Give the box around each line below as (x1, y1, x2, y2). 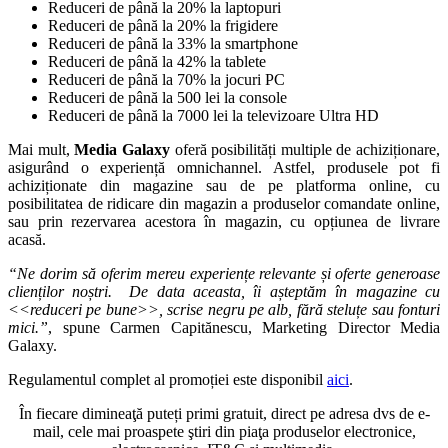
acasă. (8, 230, 46, 248)
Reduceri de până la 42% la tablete (48, 52, 266, 70)
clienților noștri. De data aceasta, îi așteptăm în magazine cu (8, 282, 440, 300)
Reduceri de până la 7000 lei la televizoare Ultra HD (48, 106, 379, 124)
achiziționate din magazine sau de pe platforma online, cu (8, 176, 440, 194)
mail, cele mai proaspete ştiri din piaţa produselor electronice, (32, 422, 416, 440)
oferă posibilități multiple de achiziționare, (169, 140, 440, 158)
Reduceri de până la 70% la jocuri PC (48, 70, 285, 88)
